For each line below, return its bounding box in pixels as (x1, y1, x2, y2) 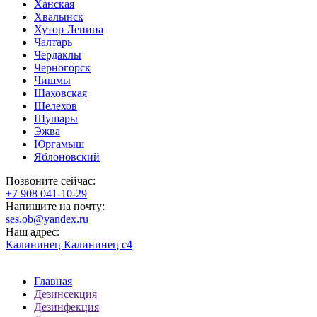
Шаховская (34, 86, 87, 99)
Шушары (34, 112, 78, 125)
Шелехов (34, 99, 77, 112)
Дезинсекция (34, 287, 97, 300)
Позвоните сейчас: (6, 174, 96, 187)
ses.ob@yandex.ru (6, 212, 88, 225)
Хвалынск (34, 10, 83, 23)
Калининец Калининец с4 (6, 238, 132, 250)
